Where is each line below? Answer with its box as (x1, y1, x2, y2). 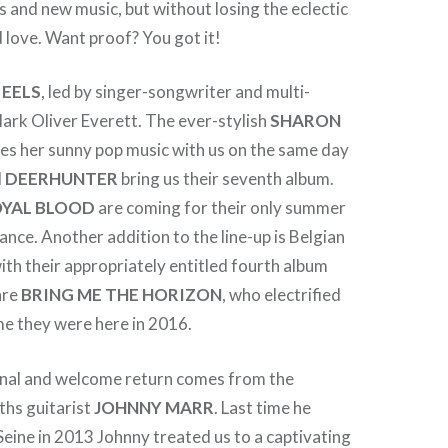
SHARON (270, 110, 342, 131)
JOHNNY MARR (94, 396, 215, 418)
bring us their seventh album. (118, 168, 335, 189)
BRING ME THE (21, 284, 140, 305)
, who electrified (222, 284, 342, 305)
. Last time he (214, 396, 312, 418)
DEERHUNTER (5, 168, 119, 189)
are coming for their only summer (95, 197, 347, 218)
